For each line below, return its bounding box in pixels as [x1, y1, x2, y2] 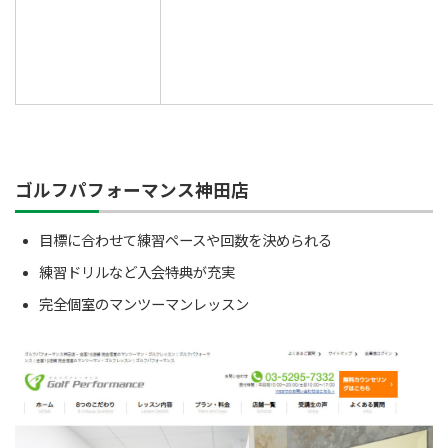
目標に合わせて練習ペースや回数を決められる [39, 231, 332, 249]
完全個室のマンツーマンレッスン [39, 295, 249, 313]
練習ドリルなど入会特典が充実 [39, 263, 235, 281]
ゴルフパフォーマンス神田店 [15, 179, 249, 201]
